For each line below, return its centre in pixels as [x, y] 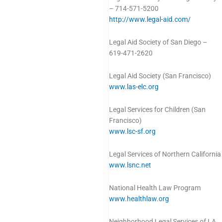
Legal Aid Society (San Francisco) [160, 76]
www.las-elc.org [134, 87]
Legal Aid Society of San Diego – [158, 42]
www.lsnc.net [130, 165]
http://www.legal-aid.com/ [150, 20]
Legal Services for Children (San [157, 110]
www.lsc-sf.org [132, 131]
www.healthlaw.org [139, 198]
